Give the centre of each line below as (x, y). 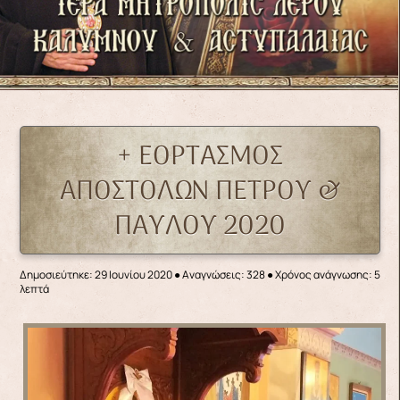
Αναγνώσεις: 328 (223, 274)
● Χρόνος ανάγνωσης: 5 (322, 274)
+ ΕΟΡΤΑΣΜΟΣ (200, 157)
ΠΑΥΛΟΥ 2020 (200, 227)
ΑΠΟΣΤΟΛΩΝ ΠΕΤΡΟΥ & (200, 192)
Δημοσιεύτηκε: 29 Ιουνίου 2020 (96, 274)
